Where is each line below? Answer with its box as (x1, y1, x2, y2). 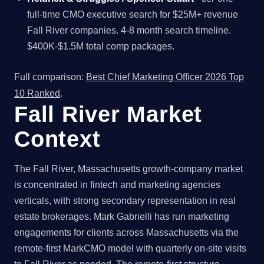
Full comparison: (14, 72, 86, 82)
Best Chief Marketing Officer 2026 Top (86, 72, 244, 82)
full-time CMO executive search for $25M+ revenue (27, 9, 239, 19)
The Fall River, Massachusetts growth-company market (14, 164, 243, 174)
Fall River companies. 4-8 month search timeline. (27, 25, 232, 35)
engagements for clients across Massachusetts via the (14, 227, 239, 238)
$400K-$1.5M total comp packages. (27, 41, 175, 51)
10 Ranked (14, 88, 60, 99)
